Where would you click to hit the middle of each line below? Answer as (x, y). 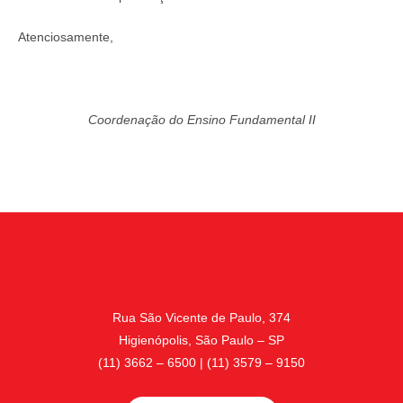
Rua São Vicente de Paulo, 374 (201, 318)
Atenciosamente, (66, 37)
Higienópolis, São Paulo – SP (201, 340)
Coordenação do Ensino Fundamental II (201, 120)
